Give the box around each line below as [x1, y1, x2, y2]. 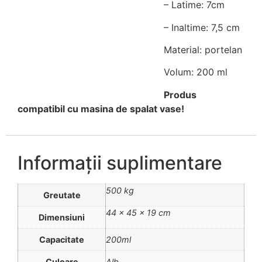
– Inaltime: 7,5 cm [164, 21, 240, 33]
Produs [164, 88, 196, 101]
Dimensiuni [39, 212, 85, 223]
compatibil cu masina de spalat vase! [18, 102, 184, 115]
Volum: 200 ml [164, 66, 227, 78]
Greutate [43, 190, 81, 201]
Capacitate [39, 235, 84, 245]
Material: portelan [164, 43, 242, 56]
